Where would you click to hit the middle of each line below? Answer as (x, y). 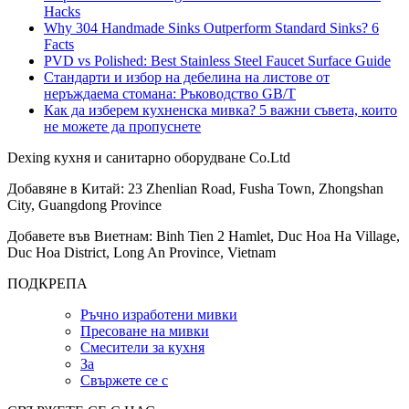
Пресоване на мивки (145, 331)
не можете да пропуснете (122, 127)
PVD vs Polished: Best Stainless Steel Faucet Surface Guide (217, 61)
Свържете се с (124, 381)
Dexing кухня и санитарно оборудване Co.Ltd (149, 158)
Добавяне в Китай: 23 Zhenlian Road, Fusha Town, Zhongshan (195, 189)
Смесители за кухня (142, 348)
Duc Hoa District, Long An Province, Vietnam (142, 253)
